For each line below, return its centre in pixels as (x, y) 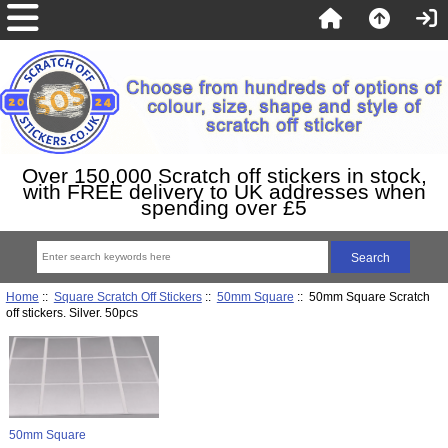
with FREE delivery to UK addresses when (224, 191)
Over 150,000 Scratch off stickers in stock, (224, 175)
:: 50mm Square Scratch (361, 296)
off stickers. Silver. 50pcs (71, 312)
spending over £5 (224, 207)
